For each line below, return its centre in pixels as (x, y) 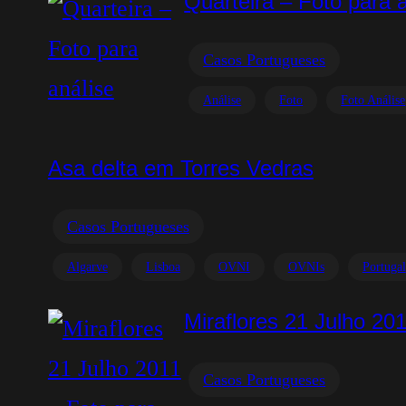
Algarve (87, 267)
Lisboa (163, 267)
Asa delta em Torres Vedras (180, 168)
